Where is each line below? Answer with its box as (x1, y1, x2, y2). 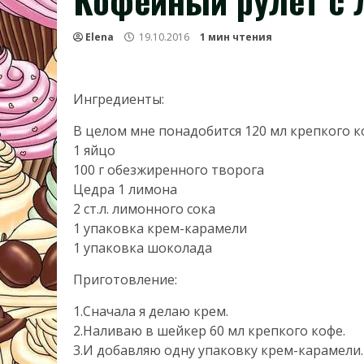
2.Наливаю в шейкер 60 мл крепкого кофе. (73, 322, 345, 340)
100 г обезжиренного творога (73, 161, 264, 179)
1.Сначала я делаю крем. (73, 302, 228, 320)
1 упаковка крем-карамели (73, 219, 247, 237)
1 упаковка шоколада (73, 239, 212, 257)
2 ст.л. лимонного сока (73, 200, 215, 218)
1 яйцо (73, 141, 115, 159)
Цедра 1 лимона (73, 180, 177, 198)
